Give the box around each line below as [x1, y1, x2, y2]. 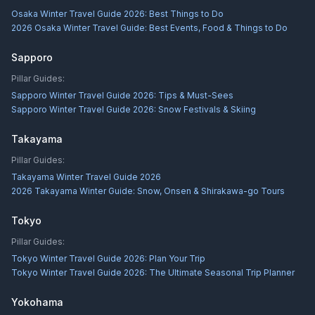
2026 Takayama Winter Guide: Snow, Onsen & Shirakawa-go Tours [11, 186, 285, 196]
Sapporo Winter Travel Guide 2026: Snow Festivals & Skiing [11, 104, 256, 115]
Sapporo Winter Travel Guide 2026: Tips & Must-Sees [11, 90, 233, 101]
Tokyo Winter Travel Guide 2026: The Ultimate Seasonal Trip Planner [11, 267, 295, 278]
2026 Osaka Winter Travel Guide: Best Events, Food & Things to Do [11, 22, 288, 33]
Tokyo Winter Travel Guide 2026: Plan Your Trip [11, 253, 205, 264]
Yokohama [11, 296, 63, 308]
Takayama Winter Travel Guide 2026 [11, 172, 161, 182]
